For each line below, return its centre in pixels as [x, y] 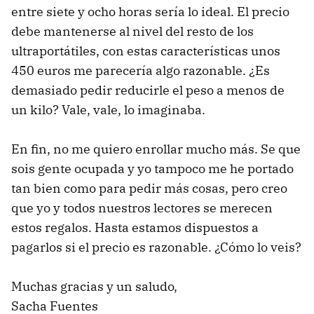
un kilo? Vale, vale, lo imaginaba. [108, 110]
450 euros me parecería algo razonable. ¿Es [141, 71]
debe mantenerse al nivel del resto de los [132, 32]
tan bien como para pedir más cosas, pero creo [149, 189]
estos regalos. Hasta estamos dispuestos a [135, 228]
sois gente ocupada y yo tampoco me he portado [152, 169]
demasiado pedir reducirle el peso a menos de [148, 90]
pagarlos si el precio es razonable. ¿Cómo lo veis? [156, 247]
